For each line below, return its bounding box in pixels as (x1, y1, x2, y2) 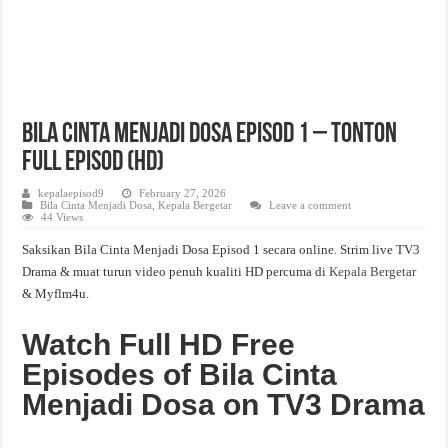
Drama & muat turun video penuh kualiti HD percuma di (22, 264, 330, 279)
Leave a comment (269, 199, 352, 211)
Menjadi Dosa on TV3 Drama (22, 388, 426, 421)
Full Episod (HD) (22, 149, 165, 177)
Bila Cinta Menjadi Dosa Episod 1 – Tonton (22, 121, 398, 149)
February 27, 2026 (139, 187, 227, 199)
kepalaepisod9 (38, 187, 105, 199)
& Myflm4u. (22, 286, 90, 301)
